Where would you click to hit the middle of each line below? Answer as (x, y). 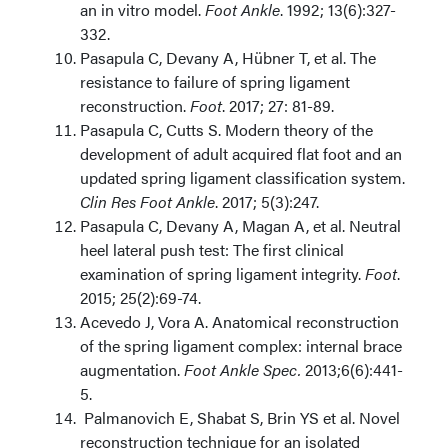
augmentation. (132, 369)
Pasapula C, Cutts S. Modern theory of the (226, 129)
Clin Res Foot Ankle (147, 201)
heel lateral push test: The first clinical (212, 249)
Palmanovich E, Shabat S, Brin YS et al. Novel (240, 417)
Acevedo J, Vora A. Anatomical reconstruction (239, 321)
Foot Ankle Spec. (242, 369)
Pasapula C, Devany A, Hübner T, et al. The (228, 57)
